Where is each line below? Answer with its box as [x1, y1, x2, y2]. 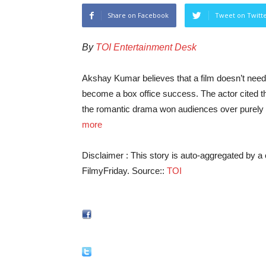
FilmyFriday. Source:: [82, 166, 167, 176]
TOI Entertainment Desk [96, 42, 197, 53]
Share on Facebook [107, 11, 169, 20]
